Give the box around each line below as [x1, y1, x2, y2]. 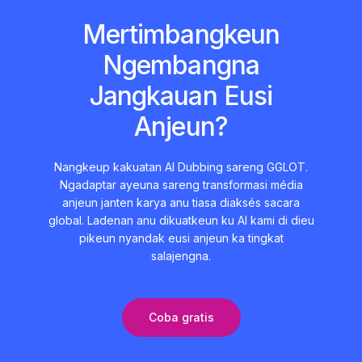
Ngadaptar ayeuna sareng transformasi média [59, 177, 303, 192]
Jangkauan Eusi [89, 79, 273, 112]
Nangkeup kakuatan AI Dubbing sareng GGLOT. [54, 159, 308, 174]
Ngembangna [102, 48, 260, 81]
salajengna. [151, 248, 211, 263]
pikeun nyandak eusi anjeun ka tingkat [78, 230, 284, 245]
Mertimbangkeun [82, 18, 280, 50]
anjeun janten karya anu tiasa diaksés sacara [62, 195, 300, 209]
